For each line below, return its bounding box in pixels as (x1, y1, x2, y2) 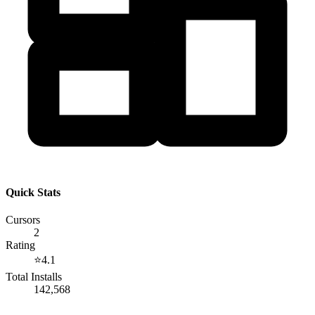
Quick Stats (6, 186, 60, 199)
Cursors (6, 214, 40, 226)
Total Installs (6, 271, 62, 283)
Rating (6, 239, 35, 252)
